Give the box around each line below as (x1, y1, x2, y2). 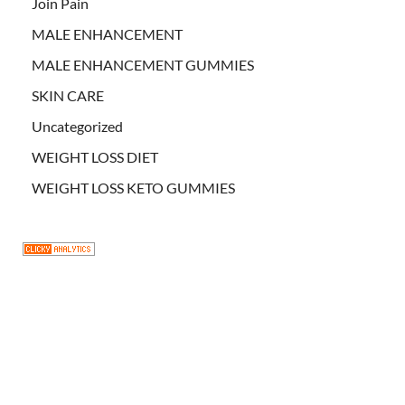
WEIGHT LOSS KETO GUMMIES (32, 178, 235, 196)
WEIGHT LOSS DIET (32, 147, 158, 165)
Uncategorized (32, 117, 123, 135)
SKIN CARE (32, 86, 104, 104)
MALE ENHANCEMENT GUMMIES (32, 55, 254, 73)
